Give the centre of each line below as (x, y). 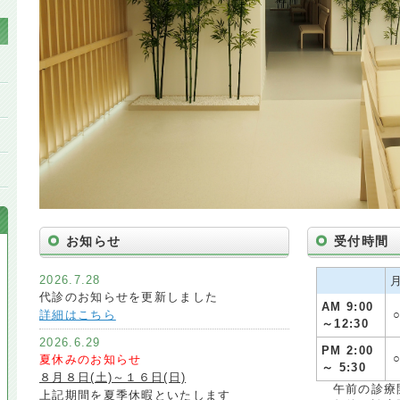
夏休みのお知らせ (91, 359)
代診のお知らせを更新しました (129, 296)
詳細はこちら (78, 314)
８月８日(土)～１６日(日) (113, 377)
